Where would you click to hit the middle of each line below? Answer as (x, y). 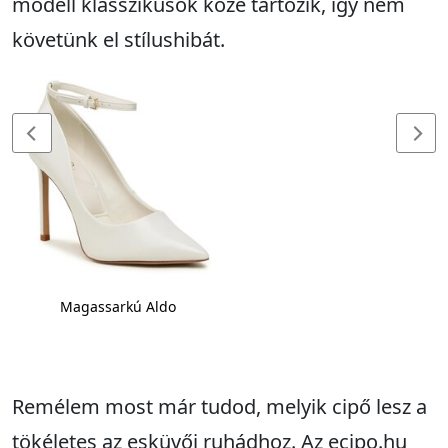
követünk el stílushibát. (118, 40)
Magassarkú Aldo (118, 307)
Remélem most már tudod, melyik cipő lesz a (219, 407)
